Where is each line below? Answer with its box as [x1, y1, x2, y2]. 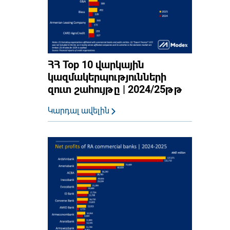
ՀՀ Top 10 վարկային [47, 58, 144, 71]
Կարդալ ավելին [47, 105, 111, 116]
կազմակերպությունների [47, 70, 166, 83]
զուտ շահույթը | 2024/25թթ [47, 83, 182, 95]
